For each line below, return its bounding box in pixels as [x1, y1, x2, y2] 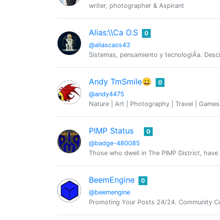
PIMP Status [89, 126, 134, 136]
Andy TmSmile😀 [89, 77, 152, 86]
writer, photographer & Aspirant [89, 2, 184, 9]
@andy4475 [89, 90, 124, 98]
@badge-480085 [89, 139, 140, 147]
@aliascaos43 [89, 41, 130, 49]
